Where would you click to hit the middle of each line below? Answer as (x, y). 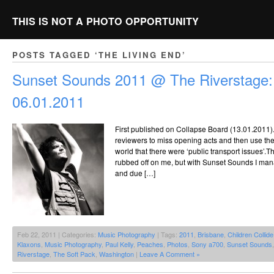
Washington (117, 254)
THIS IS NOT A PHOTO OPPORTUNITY (106, 21)
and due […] (135, 173)
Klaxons (29, 244)
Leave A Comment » (170, 254)
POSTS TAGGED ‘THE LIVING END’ (99, 55)
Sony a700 (207, 244)
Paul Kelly (119, 244)
